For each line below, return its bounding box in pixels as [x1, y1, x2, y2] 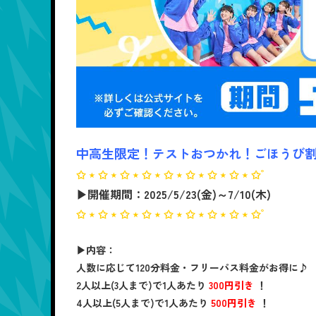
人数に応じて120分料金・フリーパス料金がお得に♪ [76, 260, 308, 275]
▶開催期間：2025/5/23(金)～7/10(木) [76, 186, 271, 203]
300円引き [209, 278, 254, 293]
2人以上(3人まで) [76, 278, 152, 293]
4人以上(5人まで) [76, 296, 154, 310]
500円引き [211, 296, 257, 310]
